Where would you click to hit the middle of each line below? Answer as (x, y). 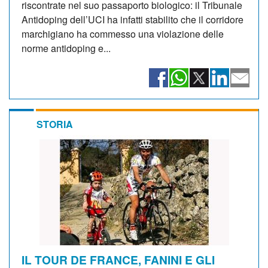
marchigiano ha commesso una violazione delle (123, 33)
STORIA (55, 124)
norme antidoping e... (66, 48)
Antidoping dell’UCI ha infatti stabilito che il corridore (133, 19)
